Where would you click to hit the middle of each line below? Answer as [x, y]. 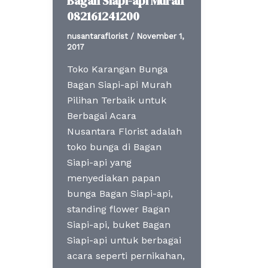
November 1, [160, 36]
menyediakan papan [114, 178]
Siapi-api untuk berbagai [124, 240]
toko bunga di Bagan [114, 147]
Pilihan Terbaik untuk [117, 100]
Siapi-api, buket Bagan [119, 225]
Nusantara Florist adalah [124, 132]
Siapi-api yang [99, 163]
